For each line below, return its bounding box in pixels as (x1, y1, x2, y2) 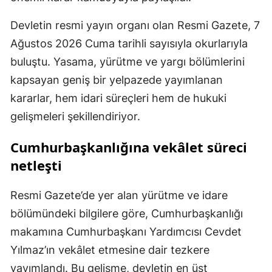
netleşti (10, 155, 62, 174)
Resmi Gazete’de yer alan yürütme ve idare (10, 188, 228, 202)
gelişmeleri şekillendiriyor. (10, 109, 140, 123)
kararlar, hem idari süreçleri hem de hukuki (10, 91, 226, 104)
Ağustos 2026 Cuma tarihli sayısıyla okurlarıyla (10, 36, 248, 50)
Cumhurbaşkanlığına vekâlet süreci (10, 137, 247, 156)
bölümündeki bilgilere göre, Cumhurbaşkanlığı (10, 206, 243, 220)
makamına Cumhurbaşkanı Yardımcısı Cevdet (10, 225, 242, 238)
